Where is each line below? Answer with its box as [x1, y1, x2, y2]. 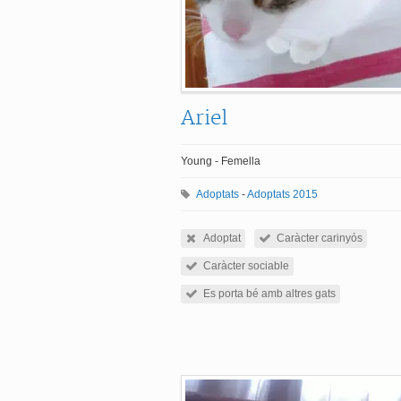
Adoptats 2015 [247, 188, 318, 200]
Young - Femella [181, 155, 260, 167]
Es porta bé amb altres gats [203, 287, 336, 300]
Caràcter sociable [203, 260, 289, 272]
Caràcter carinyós [277, 232, 363, 244]
